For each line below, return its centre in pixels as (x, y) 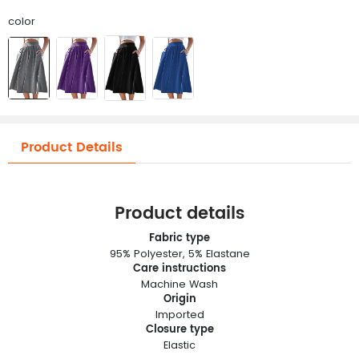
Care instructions (179, 269)
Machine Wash (179, 284)
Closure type (179, 330)
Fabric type (179, 239)
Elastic (179, 345)
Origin (179, 300)
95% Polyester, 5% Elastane (179, 254)
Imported (179, 315)
